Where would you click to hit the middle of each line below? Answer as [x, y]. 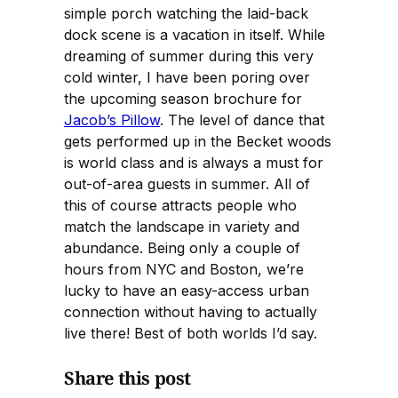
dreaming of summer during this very [189, 56]
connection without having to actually [191, 311]
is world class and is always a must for [194, 162]
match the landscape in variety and [182, 226]
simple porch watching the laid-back [186, 13]
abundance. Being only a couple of [182, 247]
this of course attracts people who [180, 205]
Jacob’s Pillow [112, 119]
